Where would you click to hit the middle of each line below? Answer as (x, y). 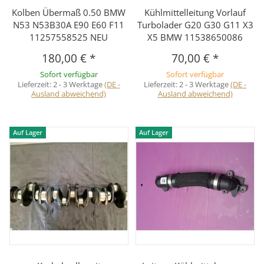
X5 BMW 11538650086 (195, 37)
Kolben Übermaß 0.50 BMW (69, 12)
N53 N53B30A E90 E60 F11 (69, 24)
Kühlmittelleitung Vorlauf (195, 12)
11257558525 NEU (69, 37)
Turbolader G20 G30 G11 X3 (195, 24)
